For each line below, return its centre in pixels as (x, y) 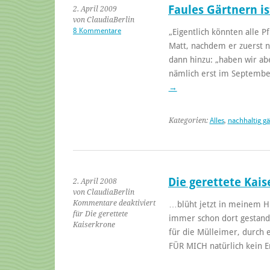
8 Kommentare (97, 30)
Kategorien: (189, 120)
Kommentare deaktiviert (114, 203)
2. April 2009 (95, 9)
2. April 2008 (95, 181)
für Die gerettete (100, 214)
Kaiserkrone (94, 224)
